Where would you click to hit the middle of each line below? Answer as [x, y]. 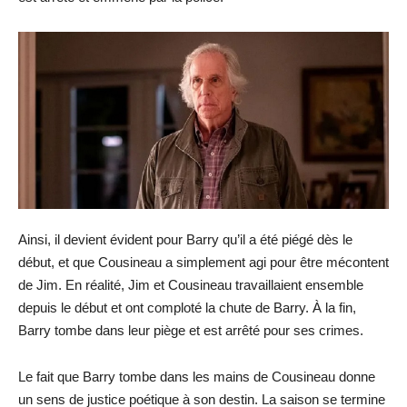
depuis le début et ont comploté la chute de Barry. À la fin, [187, 308]
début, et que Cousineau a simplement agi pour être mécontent [203, 263]
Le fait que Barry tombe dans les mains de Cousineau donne [197, 377]
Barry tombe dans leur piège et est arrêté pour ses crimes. [191, 331]
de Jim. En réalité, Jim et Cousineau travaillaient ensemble [191, 285]
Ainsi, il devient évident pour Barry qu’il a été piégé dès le [185, 240]
